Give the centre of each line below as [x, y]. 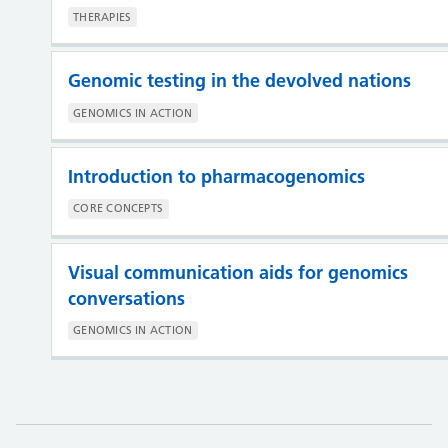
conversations [126, 298]
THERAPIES [102, 16]
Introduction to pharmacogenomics [216, 176]
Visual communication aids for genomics [237, 272]
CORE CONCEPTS [118, 208]
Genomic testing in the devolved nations [239, 81]
